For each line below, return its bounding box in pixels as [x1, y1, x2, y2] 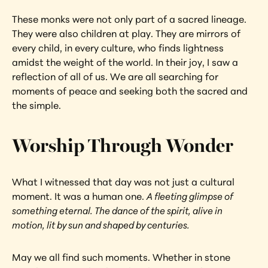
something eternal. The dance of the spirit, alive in [12, 205, 223, 217]
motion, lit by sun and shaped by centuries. [12, 219, 190, 231]
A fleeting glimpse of [147, 190, 233, 202]
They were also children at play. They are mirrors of [12, 28, 240, 39]
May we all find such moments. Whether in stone [12, 251, 230, 263]
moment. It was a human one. [12, 190, 147, 202]
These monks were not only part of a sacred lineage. [12, 13, 246, 25]
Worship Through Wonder [12, 135, 234, 157]
